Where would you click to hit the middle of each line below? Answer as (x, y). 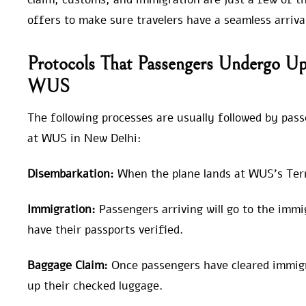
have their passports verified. (105, 230)
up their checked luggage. (95, 286)
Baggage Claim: (68, 266)
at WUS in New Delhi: (86, 139)
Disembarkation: (71, 174)
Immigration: (61, 210)
